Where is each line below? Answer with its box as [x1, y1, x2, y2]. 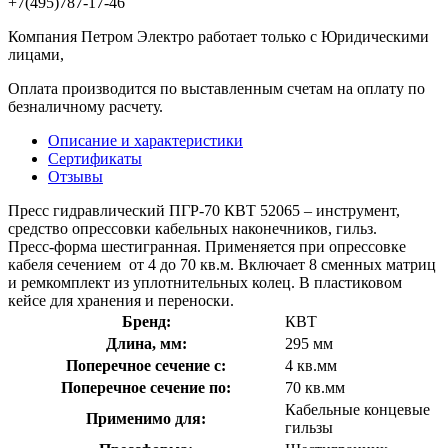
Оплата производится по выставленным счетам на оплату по [8, 79, 425, 97]
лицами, [8, 45, 64, 63]
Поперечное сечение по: [61, 378, 231, 396]
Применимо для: [86, 409, 206, 427]
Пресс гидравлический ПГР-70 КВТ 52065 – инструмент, [8, 201, 400, 219]
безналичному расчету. [8, 97, 163, 115]
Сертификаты [48, 149, 142, 167]
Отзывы [48, 167, 103, 185]
